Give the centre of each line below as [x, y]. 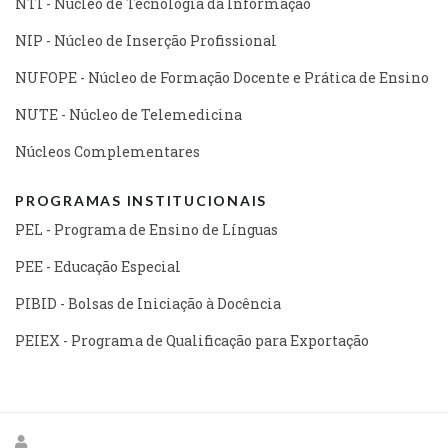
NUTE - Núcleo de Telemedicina [128, 114]
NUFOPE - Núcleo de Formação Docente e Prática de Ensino [222, 77]
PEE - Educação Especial [98, 266]
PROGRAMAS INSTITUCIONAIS [141, 200]
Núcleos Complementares [107, 151]
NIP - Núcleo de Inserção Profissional [146, 40]
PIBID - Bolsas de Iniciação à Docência [148, 303]
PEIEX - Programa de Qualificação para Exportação [192, 340]
